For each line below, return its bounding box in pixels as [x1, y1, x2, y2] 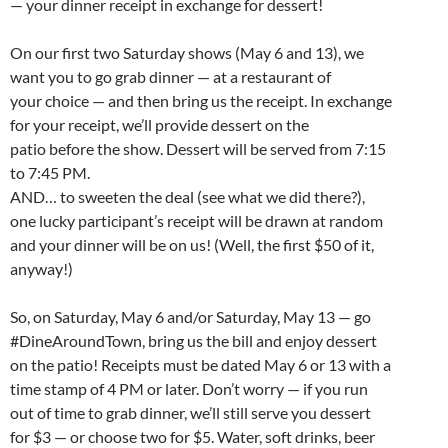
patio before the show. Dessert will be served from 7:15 [10, 139, 386, 159]
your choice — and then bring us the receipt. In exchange [10, 91, 392, 111]
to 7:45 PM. [10, 163, 90, 183]
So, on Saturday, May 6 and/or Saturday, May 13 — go [10, 307, 371, 327]
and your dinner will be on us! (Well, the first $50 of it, [10, 235, 374, 255]
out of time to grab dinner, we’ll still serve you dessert [10, 403, 371, 423]
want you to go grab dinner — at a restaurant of [10, 67, 331, 87]
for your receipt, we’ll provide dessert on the [10, 115, 309, 135]
